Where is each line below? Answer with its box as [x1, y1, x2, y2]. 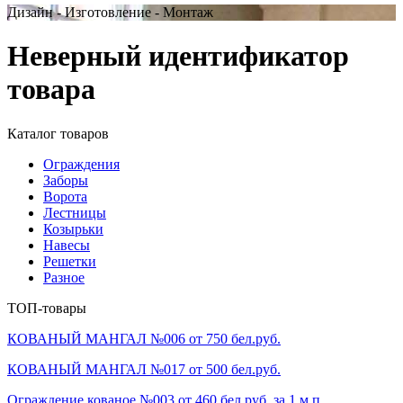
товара [7, 73, 95, 106]
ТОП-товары [7, 300, 86, 316]
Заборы [43, 172, 88, 188]
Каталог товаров [7, 125, 109, 141]
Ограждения [43, 156, 120, 172]
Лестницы [43, 204, 106, 220]
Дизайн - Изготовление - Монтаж [7, 4, 213, 20]
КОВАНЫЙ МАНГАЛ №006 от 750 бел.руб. [7, 330, 281, 346]
